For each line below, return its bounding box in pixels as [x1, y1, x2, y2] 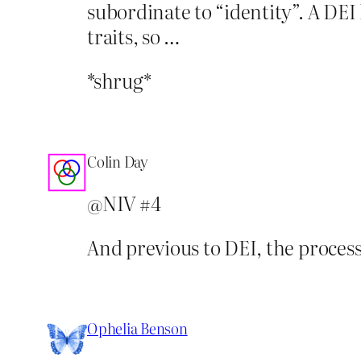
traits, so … [87, 21, 181, 50]
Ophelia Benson [87, 317, 188, 339]
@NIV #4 [87, 188, 161, 217]
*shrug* [87, 65, 151, 94]
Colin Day [87, 150, 148, 172]
